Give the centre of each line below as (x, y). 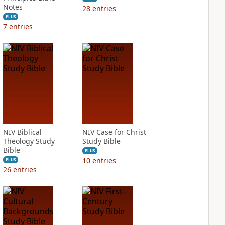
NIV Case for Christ (114, 132)
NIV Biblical (22, 132)
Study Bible (101, 141)
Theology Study (29, 141)
